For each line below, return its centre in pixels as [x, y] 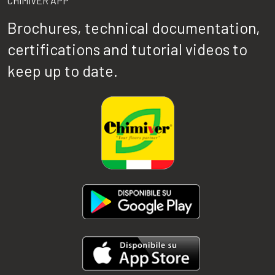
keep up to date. [63, 70]
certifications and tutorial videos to [127, 49]
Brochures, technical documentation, [134, 27]
